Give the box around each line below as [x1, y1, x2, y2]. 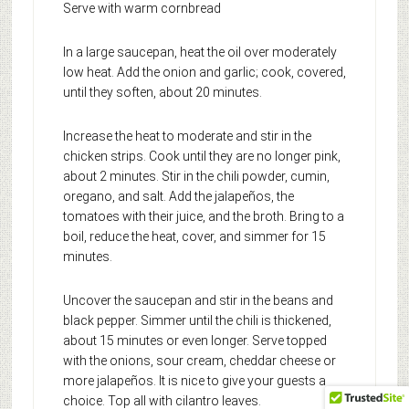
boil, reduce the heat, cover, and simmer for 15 [62, 229, 326, 245]
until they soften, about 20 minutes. [62, 85, 262, 100]
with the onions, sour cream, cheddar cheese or [62, 353, 336, 369]
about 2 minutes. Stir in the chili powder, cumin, [62, 169, 330, 184]
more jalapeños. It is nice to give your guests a [62, 373, 326, 389]
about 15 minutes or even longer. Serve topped [62, 333, 327, 349]
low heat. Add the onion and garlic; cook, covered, [62, 65, 346, 80]
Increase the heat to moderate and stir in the [62, 129, 311, 144]
